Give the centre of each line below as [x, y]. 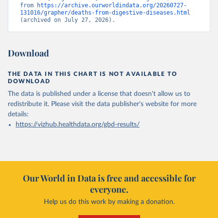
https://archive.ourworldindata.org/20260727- [112, 6]
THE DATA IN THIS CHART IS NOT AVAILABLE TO [93, 74]
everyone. [109, 190]
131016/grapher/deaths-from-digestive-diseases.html [105, 13]
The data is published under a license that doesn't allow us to [99, 94]
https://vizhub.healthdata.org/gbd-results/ [78, 125]
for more [183, 104]
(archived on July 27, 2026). [68, 20]
